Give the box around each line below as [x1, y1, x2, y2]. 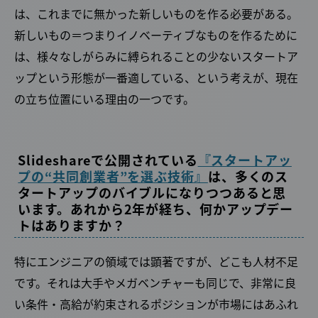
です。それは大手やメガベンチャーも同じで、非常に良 [14, 273, 296, 291]
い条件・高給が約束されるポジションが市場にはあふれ [14, 295, 298, 312]
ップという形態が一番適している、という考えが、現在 [14, 68, 298, 86]
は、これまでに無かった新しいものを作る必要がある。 [14, 4, 298, 22]
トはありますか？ [18, 215, 126, 234]
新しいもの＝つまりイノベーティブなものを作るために [14, 26, 297, 43]
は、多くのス [207, 166, 289, 185]
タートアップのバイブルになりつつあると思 [18, 182, 287, 202]
